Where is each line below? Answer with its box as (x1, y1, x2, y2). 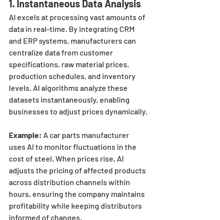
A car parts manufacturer (42, 130, 131, 140)
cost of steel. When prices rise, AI (9, 154, 125, 164)
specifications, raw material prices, (9, 59, 131, 69)
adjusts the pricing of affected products (9, 165, 147, 175)
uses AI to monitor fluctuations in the (9, 142, 138, 152)
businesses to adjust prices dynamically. (9, 107, 147, 116)
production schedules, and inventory (9, 71, 137, 81)
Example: (9, 130, 42, 140)
